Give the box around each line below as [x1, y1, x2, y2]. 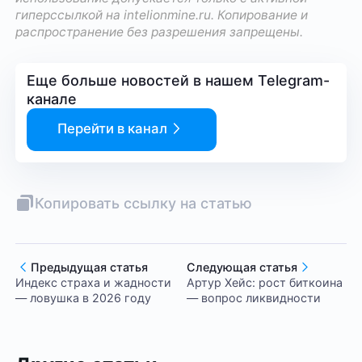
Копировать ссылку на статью [35, 194, 252, 212]
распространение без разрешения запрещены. [15, 23, 304, 40]
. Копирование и [211, 6, 309, 23]
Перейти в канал [57, 120, 167, 137]
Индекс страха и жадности [15, 276, 172, 290]
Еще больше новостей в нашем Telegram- [27, 72, 330, 90]
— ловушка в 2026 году [15, 291, 152, 305]
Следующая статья [187, 260, 298, 275]
